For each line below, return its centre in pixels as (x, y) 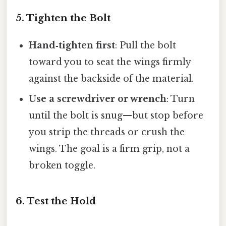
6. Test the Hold (56, 201)
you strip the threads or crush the (107, 132)
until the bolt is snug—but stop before (116, 116)
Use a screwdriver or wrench (98, 99)
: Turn (181, 99)
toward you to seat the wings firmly (110, 62)
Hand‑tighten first (72, 46)
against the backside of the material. (111, 79)
